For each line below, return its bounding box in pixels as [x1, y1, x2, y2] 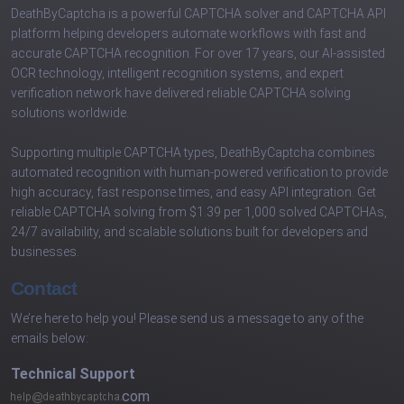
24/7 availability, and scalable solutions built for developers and [11, 225, 368, 240]
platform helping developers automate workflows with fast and [11, 26, 366, 41]
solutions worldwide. [11, 106, 129, 121]
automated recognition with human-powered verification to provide [11, 165, 388, 180]
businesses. [11, 244, 79, 260]
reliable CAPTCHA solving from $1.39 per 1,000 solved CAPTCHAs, [11, 205, 387, 220]
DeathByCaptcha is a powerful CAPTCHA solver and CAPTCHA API [11, 6, 386, 22]
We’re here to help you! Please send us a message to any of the [11, 311, 363, 326]
